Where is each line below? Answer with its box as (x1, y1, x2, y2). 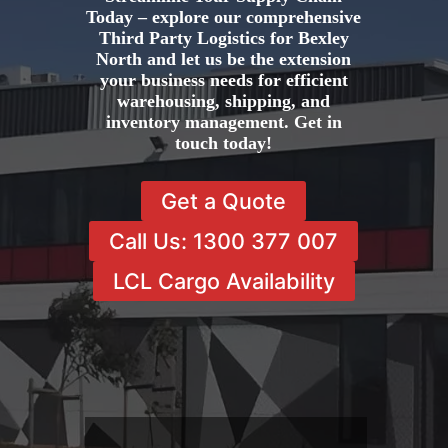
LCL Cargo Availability (112, 267, 335, 294)
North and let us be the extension (96, 49, 352, 70)
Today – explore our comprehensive (86, 7, 362, 28)
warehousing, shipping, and (117, 91, 331, 112)
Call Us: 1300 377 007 (109, 227, 339, 254)
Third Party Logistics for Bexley (98, 28, 349, 49)
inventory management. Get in (105, 112, 342, 133)
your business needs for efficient (99, 70, 348, 91)
